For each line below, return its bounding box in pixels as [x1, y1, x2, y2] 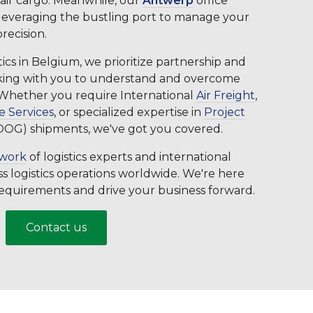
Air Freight [196, 89, 255, 103]
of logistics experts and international [27, 150, 231, 164]
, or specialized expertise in [54, 105, 204, 119]
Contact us [25, 221, 87, 235]
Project [204, 105, 245, 119]
